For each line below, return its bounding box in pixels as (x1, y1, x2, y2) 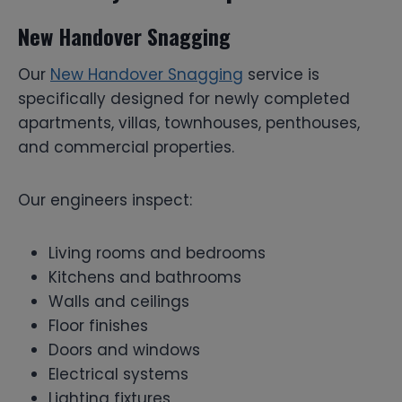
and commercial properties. (18, 135, 234, 158)
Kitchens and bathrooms (48, 266, 241, 288)
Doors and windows (48, 338, 200, 361)
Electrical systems (48, 363, 188, 385)
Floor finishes (48, 314, 148, 336)
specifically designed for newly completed (18, 87, 350, 109)
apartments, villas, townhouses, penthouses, (18, 111, 360, 134)
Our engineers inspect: (18, 188, 192, 211)
